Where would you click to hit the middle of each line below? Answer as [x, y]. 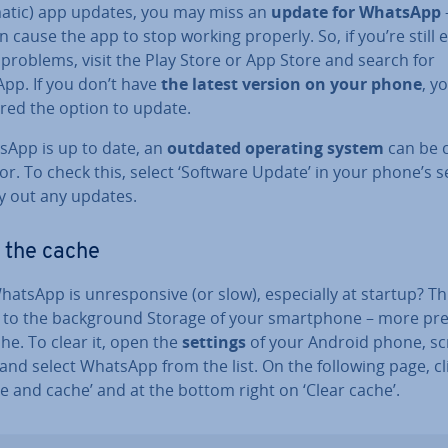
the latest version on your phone [291, 84]
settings [214, 342]
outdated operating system [275, 148]
